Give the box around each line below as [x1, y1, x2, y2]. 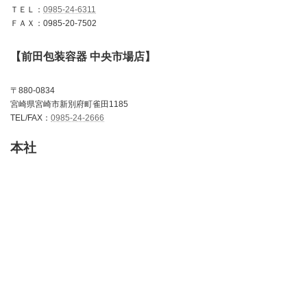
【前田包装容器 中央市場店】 [10, 50, 156, 62]
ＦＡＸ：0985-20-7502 [10, 18, 97, 28]
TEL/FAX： [10, 112, 51, 123]
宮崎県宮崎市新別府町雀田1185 [10, 99, 128, 109]
